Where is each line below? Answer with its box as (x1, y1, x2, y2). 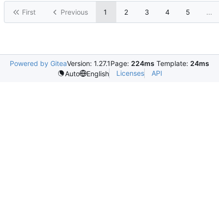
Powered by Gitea (10, 59, 67, 67)
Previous (61, 8, 88, 16)
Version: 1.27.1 (67, 59, 110, 67)
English (86, 69, 109, 78)
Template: (154, 59, 190, 67)
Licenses (116, 69, 144, 77)
